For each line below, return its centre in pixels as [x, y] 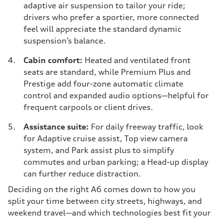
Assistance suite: [56, 127]
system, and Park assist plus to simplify [99, 150]
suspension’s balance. [65, 41]
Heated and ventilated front [137, 60]
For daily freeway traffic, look [146, 127]
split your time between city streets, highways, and [105, 201]
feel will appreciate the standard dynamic [102, 29]
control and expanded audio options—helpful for [116, 95]
